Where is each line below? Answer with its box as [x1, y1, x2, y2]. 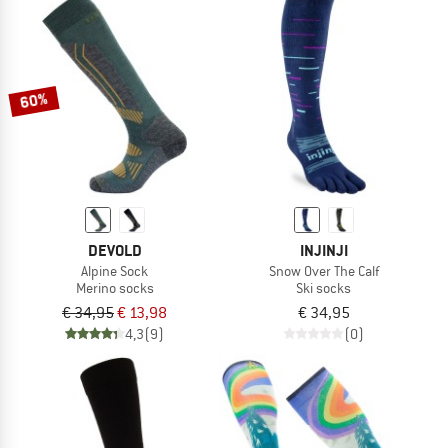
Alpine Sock [81, 262, 148, 281]
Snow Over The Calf [268, 262, 379, 281]
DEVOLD [87, 240, 142, 262]
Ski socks [296, 279, 351, 298]
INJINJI [299, 240, 348, 262]
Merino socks [75, 279, 154, 298]
